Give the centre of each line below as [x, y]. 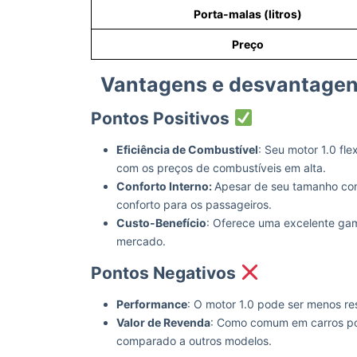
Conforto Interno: [165, 186]
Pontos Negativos [163, 273]
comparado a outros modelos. [194, 341]
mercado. [141, 241]
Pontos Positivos [160, 118]
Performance [152, 304]
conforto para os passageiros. [194, 204]
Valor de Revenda [163, 322]
